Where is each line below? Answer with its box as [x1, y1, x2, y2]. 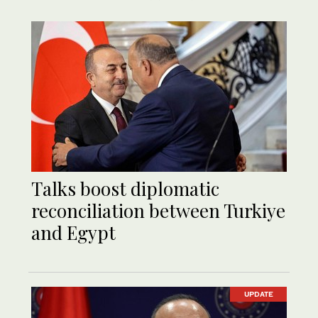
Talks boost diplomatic [31, 176, 219, 202]
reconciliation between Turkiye [31, 198, 285, 224]
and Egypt [31, 220, 116, 246]
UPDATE [243, 290, 273, 299]
